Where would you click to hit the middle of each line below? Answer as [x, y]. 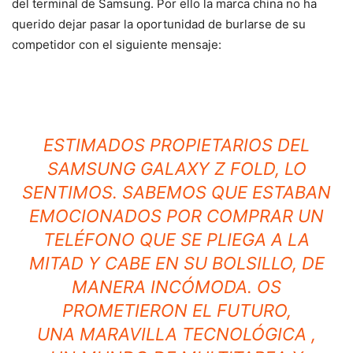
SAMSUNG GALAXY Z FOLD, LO [176, 168]
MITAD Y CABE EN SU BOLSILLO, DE [176, 263]
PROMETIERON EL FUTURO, [176, 310]
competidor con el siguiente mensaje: [117, 44]
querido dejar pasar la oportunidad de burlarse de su [159, 24]
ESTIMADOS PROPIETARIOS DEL [176, 145]
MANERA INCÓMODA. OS [176, 286]
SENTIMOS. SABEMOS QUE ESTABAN [176, 192]
